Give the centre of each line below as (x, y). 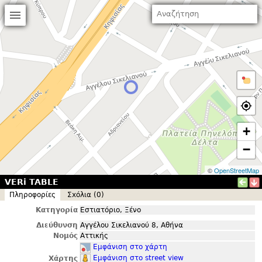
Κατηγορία (57, 210)
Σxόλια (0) (86, 195)
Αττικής (94, 236)
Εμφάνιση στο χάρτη (130, 247)
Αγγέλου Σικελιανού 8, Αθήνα (132, 225)
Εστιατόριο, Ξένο (111, 210)
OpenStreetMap (237, 170)
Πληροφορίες (32, 195)
